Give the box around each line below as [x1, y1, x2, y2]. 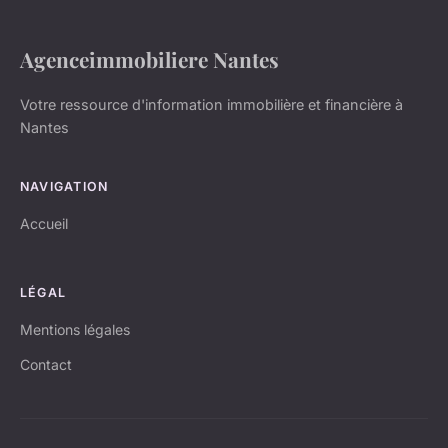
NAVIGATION [20, 179, 109, 195]
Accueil [20, 215, 68, 233]
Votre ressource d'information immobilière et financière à [20, 96, 403, 114]
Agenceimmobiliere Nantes [20, 45, 279, 74]
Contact [20, 356, 72, 374]
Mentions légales [20, 321, 130, 339]
